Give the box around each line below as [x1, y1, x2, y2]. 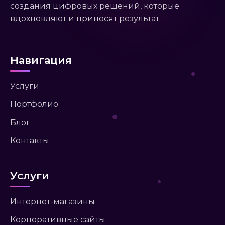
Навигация [10, 54, 72, 67]
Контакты [10, 136, 49, 146]
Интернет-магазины [10, 197, 95, 207]
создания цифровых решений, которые [10, 1, 179, 11]
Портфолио [10, 99, 58, 109]
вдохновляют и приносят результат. [10, 14, 161, 24]
